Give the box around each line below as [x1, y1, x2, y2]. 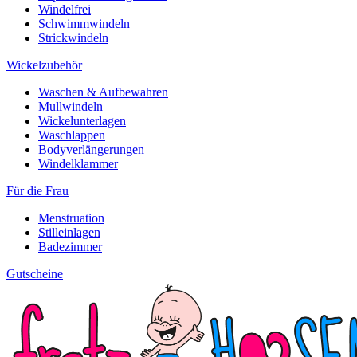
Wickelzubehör [6, 58, 82, 73]
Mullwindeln [38, 100, 103, 114]
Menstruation [38, 211, 104, 226]
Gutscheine [6, 267, 63, 281]
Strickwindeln [38, 31, 108, 45]
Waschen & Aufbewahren [38, 85, 168, 100]
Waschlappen [38, 128, 105, 143]
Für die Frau [6, 184, 69, 198]
